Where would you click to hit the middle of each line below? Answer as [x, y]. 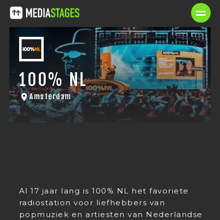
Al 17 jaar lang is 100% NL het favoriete [104, 191]
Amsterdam [51, 96]
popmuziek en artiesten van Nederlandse [111, 214]
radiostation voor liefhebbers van [92, 203]
